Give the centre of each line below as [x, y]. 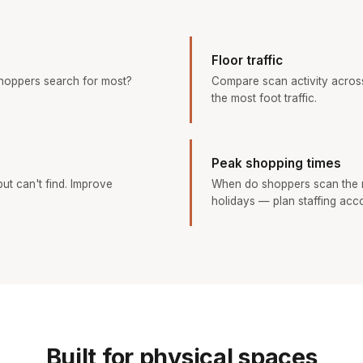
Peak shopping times [276, 164]
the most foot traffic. [264, 98]
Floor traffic [247, 61]
